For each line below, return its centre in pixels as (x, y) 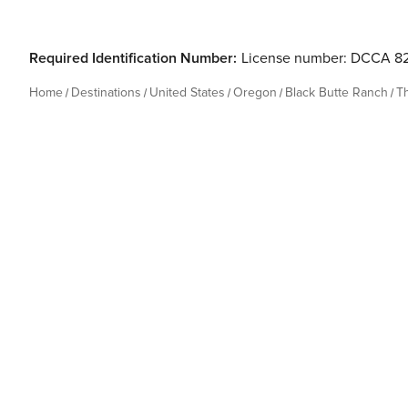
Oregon (255, 92)
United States (187, 92)
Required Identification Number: (133, 58)
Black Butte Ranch (337, 92)
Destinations (106, 92)
